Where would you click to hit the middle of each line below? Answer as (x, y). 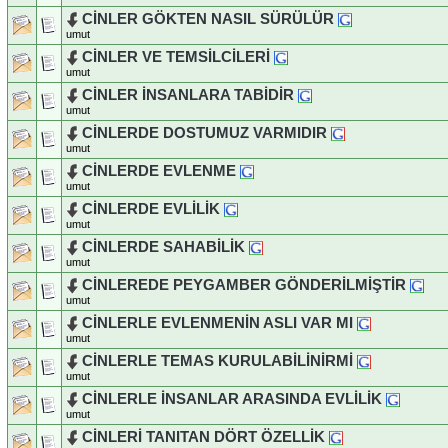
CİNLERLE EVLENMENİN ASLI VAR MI (217, 322)
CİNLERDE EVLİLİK (151, 208)
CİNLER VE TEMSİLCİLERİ (176, 56)
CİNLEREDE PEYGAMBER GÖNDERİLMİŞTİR (244, 284)
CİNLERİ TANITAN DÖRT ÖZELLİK (203, 436)
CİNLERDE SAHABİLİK (163, 246)
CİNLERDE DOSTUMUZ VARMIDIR (204, 132)
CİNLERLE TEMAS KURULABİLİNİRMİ (217, 360)
